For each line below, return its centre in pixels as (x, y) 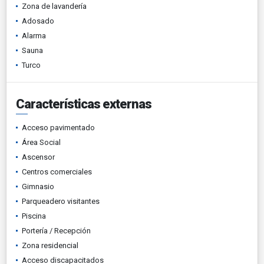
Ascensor (38, 157)
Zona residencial (50, 245)
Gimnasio (38, 187)
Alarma (34, 36)
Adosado (38, 21)
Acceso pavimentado (58, 128)
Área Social (41, 142)
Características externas (84, 104)
